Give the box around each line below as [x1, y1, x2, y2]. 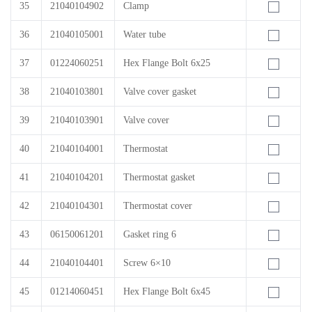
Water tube [123, 29, 166, 40]
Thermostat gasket [123, 172, 195, 182]
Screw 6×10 [123, 258, 171, 268]
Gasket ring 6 [123, 229, 176, 240]
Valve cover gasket [123, 86, 196, 97]
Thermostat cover [123, 201, 192, 211]
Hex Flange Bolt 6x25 [123, 58, 210, 68]
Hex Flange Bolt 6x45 [123, 286, 210, 297]
